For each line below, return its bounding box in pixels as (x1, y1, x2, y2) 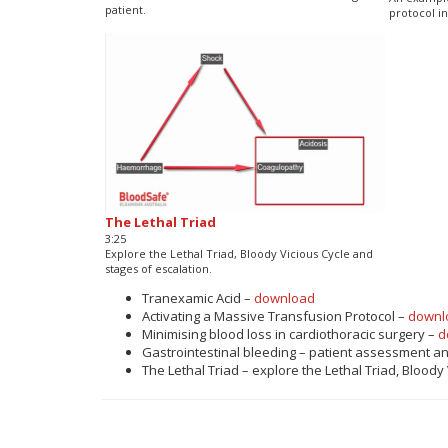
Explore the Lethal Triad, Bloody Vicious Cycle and (104, 245, 373, 261)
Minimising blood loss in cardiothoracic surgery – (142, 324, 438, 343)
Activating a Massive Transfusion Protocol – (142, 306, 408, 325)
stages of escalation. (104, 260, 212, 276)
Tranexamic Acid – (142, 288, 254, 307)
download (254, 288, 315, 307)
